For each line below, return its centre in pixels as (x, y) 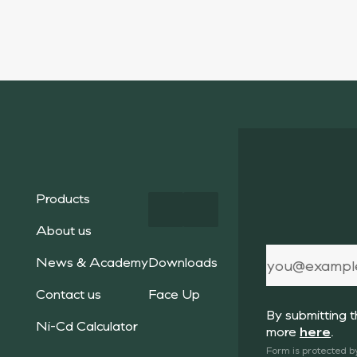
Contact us (69, 293)
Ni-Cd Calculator (87, 325)
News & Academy (92, 261)
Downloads (183, 261)
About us (64, 229)
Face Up (174, 293)
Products (63, 198)
